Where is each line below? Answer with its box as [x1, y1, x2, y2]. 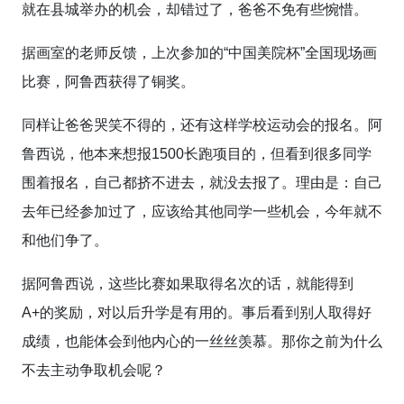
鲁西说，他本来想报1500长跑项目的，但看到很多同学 [22, 146, 372, 161]
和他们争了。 [22, 233, 108, 248]
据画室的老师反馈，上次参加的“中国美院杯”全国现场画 [22, 45, 377, 60]
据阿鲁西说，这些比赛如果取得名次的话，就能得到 [22, 276, 353, 291]
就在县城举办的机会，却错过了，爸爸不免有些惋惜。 [22, 2, 368, 17]
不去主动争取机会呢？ [22, 363, 166, 378]
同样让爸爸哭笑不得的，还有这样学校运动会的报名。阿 [22, 117, 382, 133]
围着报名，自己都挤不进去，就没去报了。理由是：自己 [22, 175, 382, 190]
